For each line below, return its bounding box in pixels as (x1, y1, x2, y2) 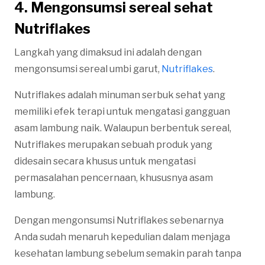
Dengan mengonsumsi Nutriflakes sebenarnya (14, 214, 224, 226)
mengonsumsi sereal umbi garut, (14, 63, 161, 75)
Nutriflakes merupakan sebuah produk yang (14, 138, 212, 150)
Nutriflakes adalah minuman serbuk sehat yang (14, 89, 225, 101)
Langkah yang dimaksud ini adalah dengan (14, 46, 202, 58)
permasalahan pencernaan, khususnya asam (14, 172, 213, 183)
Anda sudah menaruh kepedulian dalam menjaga (14, 231, 230, 243)
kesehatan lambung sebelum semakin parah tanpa (14, 247, 241, 259)
